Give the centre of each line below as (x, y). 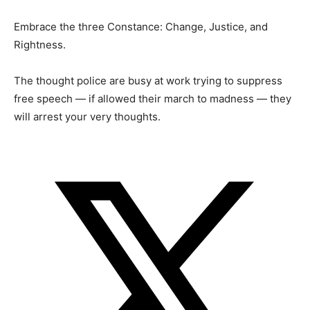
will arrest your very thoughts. (87, 116)
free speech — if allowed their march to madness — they (153, 98)
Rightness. (40, 44)
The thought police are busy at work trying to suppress (148, 80)
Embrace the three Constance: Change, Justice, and (141, 26)
